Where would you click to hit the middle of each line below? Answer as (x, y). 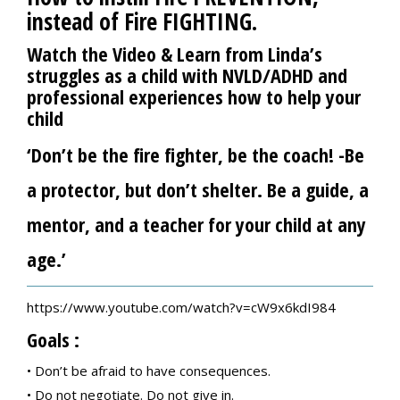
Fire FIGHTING (188, 21)
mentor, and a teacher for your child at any (196, 224)
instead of (75, 21)
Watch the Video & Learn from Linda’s (175, 54)
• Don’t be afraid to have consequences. (149, 371)
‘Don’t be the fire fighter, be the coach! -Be (196, 154)
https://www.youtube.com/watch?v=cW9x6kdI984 (181, 307)
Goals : (53, 339)
